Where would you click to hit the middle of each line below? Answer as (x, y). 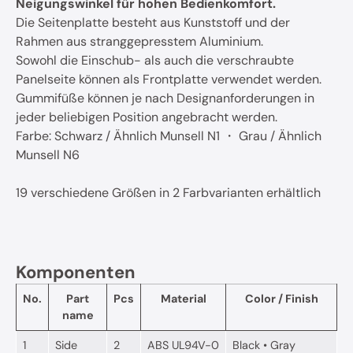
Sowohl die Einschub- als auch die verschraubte (155, 61)
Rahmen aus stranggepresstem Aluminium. (139, 42)
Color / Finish (281, 298)
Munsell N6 (48, 155)
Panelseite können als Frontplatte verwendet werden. (169, 80)
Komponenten (76, 272)
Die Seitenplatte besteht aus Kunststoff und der (153, 23)
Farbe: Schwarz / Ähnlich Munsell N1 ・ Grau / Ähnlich (169, 136)
